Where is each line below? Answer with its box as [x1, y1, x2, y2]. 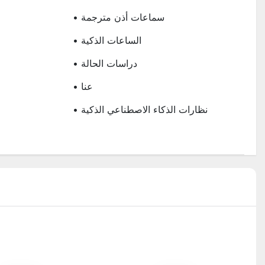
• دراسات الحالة [80, 57, 137, 69]
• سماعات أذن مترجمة [80, 11, 164, 23]
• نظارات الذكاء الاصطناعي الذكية [80, 103, 208, 115]
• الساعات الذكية [80, 34, 141, 46]
